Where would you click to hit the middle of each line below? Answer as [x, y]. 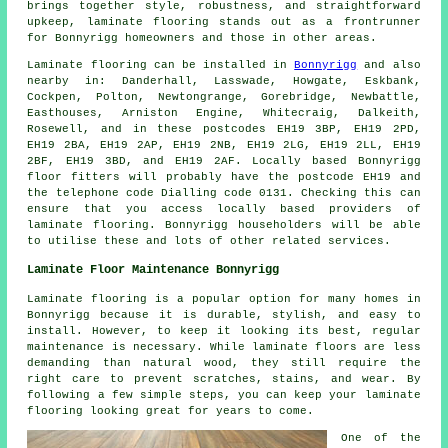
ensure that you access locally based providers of [224, 208]
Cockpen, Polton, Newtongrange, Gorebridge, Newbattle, [224, 96]
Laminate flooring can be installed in [161, 64]
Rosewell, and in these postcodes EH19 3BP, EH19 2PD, [224, 128]
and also [389, 64]
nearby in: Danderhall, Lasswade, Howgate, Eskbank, [224, 80]
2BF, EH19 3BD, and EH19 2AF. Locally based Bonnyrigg [224, 160]
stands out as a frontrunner [314, 21]
